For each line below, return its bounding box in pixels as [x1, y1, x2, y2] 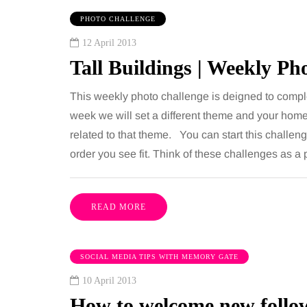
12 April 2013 [82, 37, 136, 48]
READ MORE [91, 201, 146, 212]
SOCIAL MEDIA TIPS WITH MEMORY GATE [80, 252, 238, 260]
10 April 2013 [82, 275, 136, 286]
